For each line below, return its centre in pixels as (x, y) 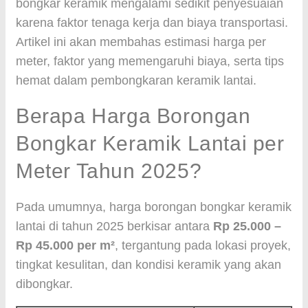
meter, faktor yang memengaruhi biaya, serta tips (150, 61)
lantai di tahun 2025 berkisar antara (114, 226)
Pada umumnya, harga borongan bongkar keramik (154, 207)
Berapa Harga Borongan (133, 116)
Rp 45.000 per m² (65, 245)
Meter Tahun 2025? (109, 171)
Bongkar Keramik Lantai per (150, 143)
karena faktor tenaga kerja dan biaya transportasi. (152, 23)
